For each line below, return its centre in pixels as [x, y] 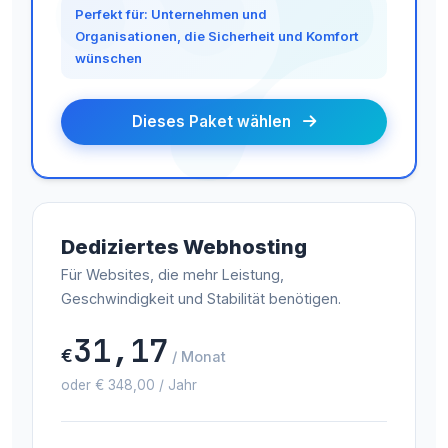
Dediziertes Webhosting [184, 246]
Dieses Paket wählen [213, 121]
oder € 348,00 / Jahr [129, 384]
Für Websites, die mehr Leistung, [172, 274]
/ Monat [199, 356]
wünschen [109, 58]
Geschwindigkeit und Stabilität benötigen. [201, 298]
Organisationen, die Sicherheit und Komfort [217, 36]
